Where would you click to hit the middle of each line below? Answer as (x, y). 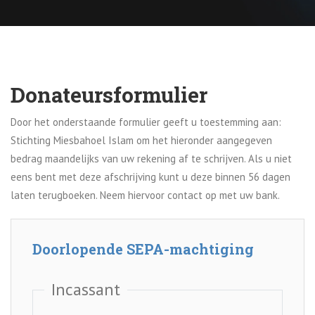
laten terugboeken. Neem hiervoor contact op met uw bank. (145, 195)
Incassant (86, 290)
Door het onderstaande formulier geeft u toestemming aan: (146, 122)
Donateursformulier (109, 95)
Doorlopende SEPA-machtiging (143, 249)
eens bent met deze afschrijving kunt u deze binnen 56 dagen (150, 177)
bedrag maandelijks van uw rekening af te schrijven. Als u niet (151, 159)
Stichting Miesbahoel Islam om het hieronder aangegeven (141, 141)
